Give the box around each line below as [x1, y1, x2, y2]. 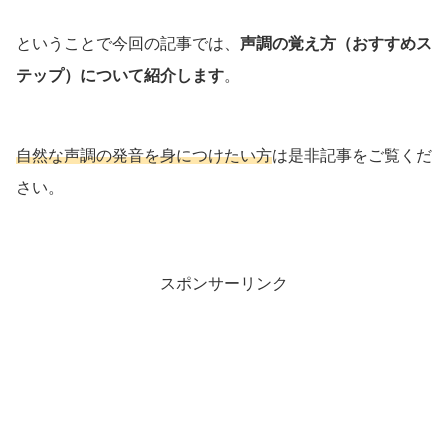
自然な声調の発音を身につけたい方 [16, 147, 272, 165]
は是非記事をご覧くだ [272, 147, 432, 165]
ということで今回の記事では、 [16, 35, 240, 53]
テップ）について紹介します [16, 67, 224, 85]
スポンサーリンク [160, 275, 288, 293]
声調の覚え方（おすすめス [240, 35, 432, 53]
